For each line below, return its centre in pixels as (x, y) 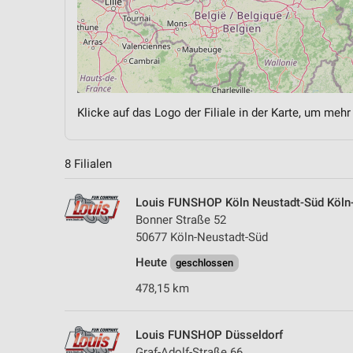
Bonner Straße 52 (181, 219)
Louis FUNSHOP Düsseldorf (209, 334)
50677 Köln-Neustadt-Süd (202, 237)
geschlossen (204, 262)
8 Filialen (88, 163)
